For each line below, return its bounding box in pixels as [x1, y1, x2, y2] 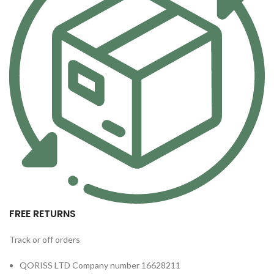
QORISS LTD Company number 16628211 [20, 260, 180, 271]
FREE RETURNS [9, 207, 76, 221]
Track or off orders [9, 234, 80, 245]
